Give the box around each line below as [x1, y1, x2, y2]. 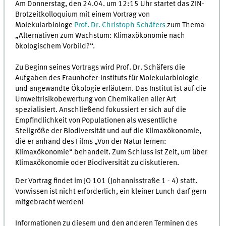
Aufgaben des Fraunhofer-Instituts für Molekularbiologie [15, 74, 199, 82]
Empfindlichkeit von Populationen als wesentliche [15, 116, 178, 125]
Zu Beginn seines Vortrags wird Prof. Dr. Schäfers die [15, 63, 186, 72]
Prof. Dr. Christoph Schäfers [74, 21, 166, 29]
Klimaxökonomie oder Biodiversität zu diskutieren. [15, 158, 180, 167]
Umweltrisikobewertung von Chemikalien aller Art [15, 95, 177, 103]
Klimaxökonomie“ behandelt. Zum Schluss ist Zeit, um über [15, 148, 208, 156]
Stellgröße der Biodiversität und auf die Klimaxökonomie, [15, 127, 202, 135]
